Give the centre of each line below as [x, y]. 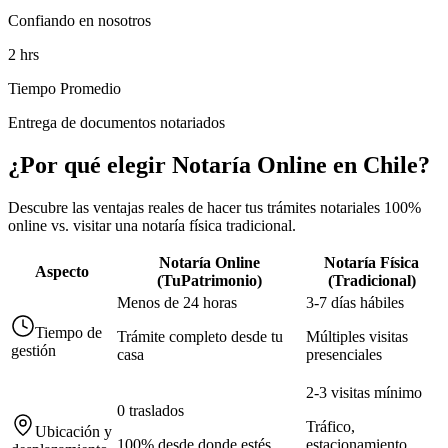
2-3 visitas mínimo [364, 392]
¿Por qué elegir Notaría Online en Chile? [219, 165]
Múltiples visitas [357, 336]
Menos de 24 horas [177, 302]
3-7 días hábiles [355, 302]
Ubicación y [73, 431]
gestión [33, 350]
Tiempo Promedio [64, 89]
